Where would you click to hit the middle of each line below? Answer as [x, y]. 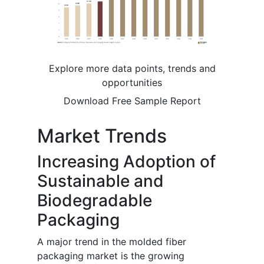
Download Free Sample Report [132, 101]
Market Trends [102, 136]
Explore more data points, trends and [132, 69]
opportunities [132, 83]
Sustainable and [100, 181]
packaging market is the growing [111, 256]
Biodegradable [95, 201]
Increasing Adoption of [126, 162]
